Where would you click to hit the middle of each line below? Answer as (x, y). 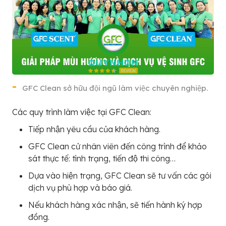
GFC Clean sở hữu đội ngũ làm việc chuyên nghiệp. (115, 88)
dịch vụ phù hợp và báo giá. (80, 187)
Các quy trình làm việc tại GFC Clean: (82, 112)
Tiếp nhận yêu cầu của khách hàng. (94, 129)
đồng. (39, 217)
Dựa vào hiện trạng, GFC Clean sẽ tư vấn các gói (120, 175)
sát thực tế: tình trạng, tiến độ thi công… (102, 158)
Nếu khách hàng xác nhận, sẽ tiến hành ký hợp (115, 205)
